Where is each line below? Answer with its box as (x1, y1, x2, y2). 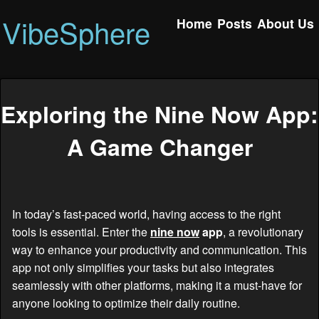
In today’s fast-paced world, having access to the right (12, 205, 281, 222)
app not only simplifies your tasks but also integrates (12, 258, 274, 276)
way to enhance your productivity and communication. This (12, 241, 307, 258)
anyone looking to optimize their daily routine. (12, 294, 240, 311)
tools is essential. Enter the (12, 223, 150, 240)
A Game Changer (66, 130, 253, 164)
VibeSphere (2, 11, 151, 52)
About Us (257, 14, 315, 32)
